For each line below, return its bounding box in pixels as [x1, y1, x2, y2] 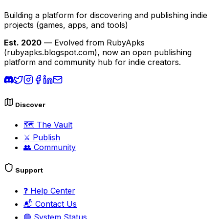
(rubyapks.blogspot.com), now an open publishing [4, 47, 192, 57]
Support [14, 166, 43, 175]
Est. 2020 [4, 37, 42, 47]
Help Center [28, 185, 75, 196]
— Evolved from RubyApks [42, 37, 145, 47]
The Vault [34, 120, 72, 130]
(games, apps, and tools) [36, 20, 128, 30]
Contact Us [33, 198, 77, 209]
